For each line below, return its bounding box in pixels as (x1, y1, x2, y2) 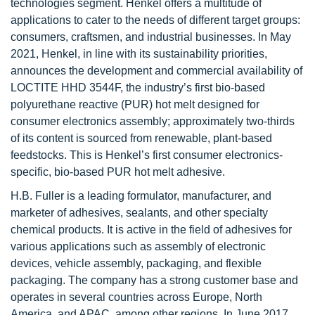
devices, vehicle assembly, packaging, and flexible (11, 257, 262, 269)
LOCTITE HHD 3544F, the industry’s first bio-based (11, 82, 265, 94)
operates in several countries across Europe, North (11, 291, 262, 303)
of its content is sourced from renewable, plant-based (11, 132, 272, 144)
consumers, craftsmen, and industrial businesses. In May (11, 31, 291, 43)
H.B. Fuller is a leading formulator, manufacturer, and (11, 190, 271, 202)
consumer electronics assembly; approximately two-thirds (11, 115, 295, 127)
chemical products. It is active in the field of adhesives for (11, 224, 292, 236)
